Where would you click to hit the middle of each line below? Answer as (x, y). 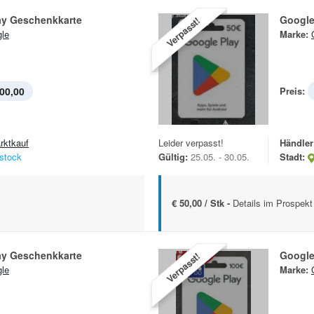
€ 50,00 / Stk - (202, 203)
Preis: (292, 91)
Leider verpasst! (191, 143)
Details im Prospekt (273, 203)
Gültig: (173, 157)
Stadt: (292, 157)
